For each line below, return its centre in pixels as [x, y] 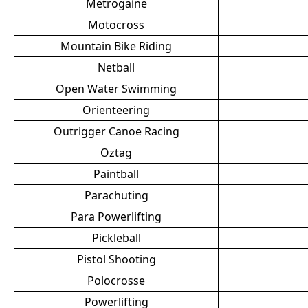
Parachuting [116, 195]
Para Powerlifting [116, 217]
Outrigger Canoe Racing [116, 131]
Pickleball [116, 238]
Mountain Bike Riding [116, 46]
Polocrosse [116, 280]
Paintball [116, 174]
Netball [116, 67]
